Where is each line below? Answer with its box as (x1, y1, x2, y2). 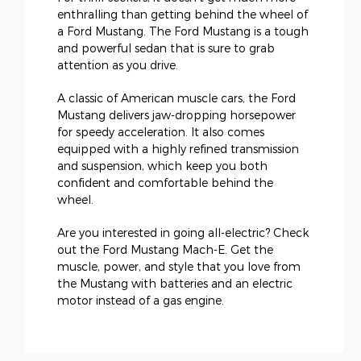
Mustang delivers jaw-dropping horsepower (57, 108, 296, 122)
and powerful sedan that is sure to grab (57, 41, 275, 56)
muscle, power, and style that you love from (57, 259, 301, 274)
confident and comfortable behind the (57, 176, 273, 190)
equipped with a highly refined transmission (57, 142, 299, 156)
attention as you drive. (57, 58, 178, 73)
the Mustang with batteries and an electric (57, 276, 293, 291)
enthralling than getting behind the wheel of (57, 7, 308, 22)
